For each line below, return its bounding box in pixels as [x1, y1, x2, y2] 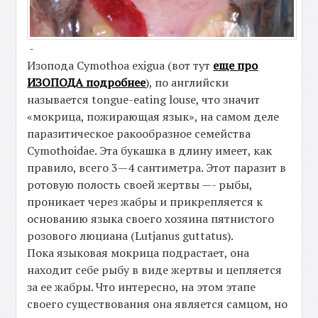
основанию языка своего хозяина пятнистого [27, 210, 275, 226]
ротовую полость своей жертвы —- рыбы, [27, 176, 253, 192]
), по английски [146, 74, 229, 90]
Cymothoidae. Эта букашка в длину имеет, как [27, 142, 273, 158]
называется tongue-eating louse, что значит [27, 91, 261, 107]
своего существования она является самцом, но [27, 295, 288, 312]
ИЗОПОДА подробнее [27, 74, 146, 90]
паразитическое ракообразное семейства [27, 125, 251, 141]
